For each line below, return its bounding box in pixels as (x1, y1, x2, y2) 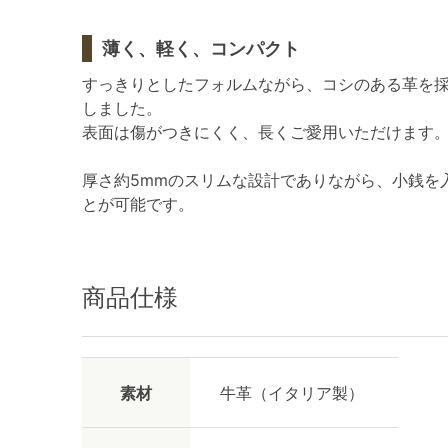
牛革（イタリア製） (220, 383, 364, 403)
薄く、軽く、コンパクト (102, 38, 300, 59)
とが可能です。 (82, 194, 194, 214)
